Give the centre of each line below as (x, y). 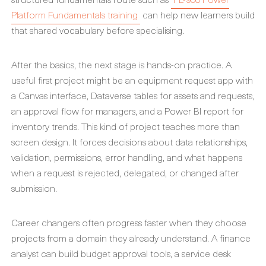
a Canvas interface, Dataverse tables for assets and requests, (133, 95)
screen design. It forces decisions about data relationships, (129, 141)
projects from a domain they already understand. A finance (131, 237)
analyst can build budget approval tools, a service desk (121, 253)
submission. (34, 188)
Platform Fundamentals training (75, 14)
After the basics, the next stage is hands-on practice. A (121, 64)
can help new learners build (197, 14)
